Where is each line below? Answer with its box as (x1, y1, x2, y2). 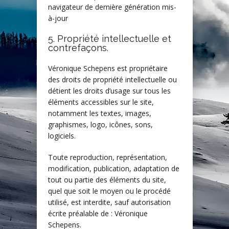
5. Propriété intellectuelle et (48, 33, 171, 44)
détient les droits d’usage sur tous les (48, 86, 171, 96)
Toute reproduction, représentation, (48, 152, 167, 163)
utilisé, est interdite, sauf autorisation (48, 197, 171, 208)
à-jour (48, 13, 68, 24)
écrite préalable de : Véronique (48, 209, 148, 219)
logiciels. (48, 131, 76, 141)
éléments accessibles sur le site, (48, 97, 154, 107)
